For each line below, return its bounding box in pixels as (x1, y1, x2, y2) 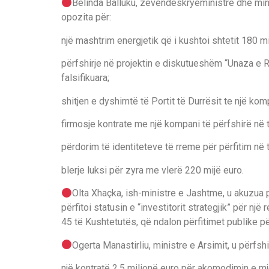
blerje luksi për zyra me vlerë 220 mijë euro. (61, 164, 244, 176)
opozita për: (61, 11, 111, 23)
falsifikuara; (61, 72, 109, 84)
